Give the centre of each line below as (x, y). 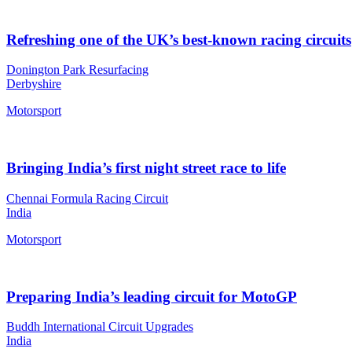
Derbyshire (34, 84)
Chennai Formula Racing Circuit (87, 198)
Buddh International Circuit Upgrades (100, 327)
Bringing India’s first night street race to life (146, 168)
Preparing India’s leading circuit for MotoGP (152, 296)
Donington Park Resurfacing (77, 70)
